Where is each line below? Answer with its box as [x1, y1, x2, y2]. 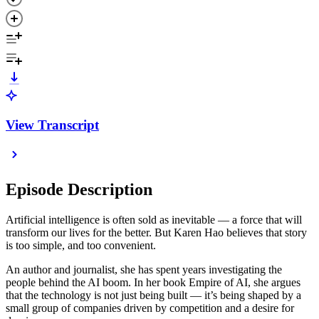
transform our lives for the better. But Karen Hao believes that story [6, 226, 307, 239]
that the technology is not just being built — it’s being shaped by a [6, 289, 301, 302]
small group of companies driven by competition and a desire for [6, 302, 294, 315]
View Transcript [6, 117, 99, 132]
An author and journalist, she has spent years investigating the [6, 263, 282, 276]
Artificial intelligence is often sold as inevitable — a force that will [6, 214, 302, 226]
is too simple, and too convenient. [6, 239, 156, 252]
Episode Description [6, 180, 152, 199]
